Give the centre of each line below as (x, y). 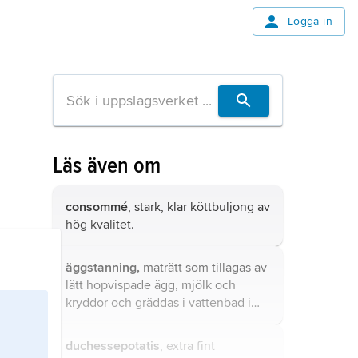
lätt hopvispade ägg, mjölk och (151, 285)
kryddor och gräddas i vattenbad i (158, 303)
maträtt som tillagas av (203, 268)
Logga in (310, 21)
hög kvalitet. (100, 225)
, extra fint (187, 346)
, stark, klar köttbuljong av (199, 207)
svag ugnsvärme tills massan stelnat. (166, 320)
